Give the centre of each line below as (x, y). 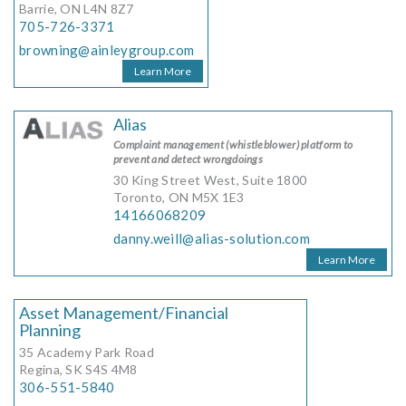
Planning (50, 330)
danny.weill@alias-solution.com (212, 239)
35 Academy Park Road (87, 353)
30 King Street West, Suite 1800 (210, 180)
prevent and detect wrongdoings (188, 159)
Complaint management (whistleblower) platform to (233, 145)
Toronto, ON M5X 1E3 (179, 198)
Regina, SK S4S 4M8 (78, 370)
